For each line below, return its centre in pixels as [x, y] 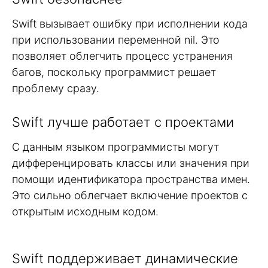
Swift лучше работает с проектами [123, 122]
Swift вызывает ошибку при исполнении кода [130, 24]
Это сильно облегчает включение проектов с [130, 196]
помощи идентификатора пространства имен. [131, 179]
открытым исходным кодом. [85, 212]
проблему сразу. [56, 89]
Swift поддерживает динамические [125, 258]
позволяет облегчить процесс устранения [122, 56]
